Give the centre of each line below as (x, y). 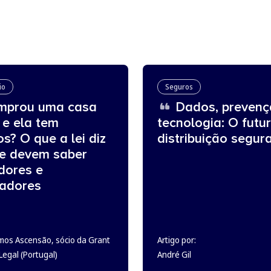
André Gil (174, 254)
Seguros (179, 87)
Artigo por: (177, 240)
